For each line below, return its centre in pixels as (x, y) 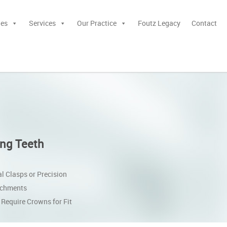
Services (43, 23)
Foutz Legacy (159, 23)
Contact (204, 23)
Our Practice (97, 23)
